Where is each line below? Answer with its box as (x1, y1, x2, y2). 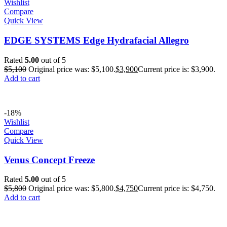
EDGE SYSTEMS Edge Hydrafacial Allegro (4, 35, 189, 46)
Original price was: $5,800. (28, 184, 116, 193)
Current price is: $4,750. (138, 184, 215, 193)
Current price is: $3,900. (138, 64, 215, 73)
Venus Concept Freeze (4, 154, 95, 165)
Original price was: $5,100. (28, 64, 116, 73)
